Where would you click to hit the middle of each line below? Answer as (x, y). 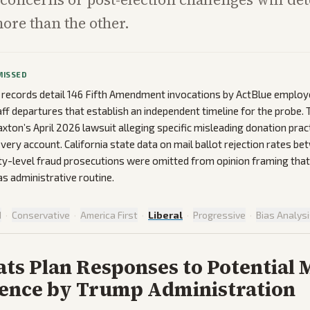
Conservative (41, 215)
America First (109, 215)
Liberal (165, 215)
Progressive (219, 215)
